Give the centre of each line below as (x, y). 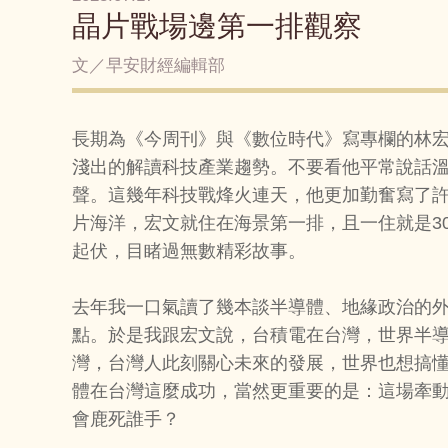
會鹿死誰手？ (126, 419)
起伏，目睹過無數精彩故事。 (189, 251)
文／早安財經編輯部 (148, 65)
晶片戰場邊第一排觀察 (217, 26)
